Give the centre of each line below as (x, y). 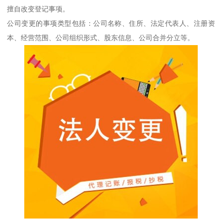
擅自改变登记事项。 (38, 9)
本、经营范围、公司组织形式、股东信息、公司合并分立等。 (101, 38)
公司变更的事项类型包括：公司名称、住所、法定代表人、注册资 (111, 24)
